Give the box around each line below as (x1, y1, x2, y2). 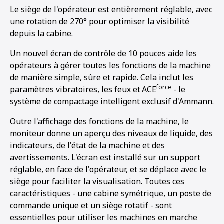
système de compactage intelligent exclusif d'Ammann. (10, 96, 214, 107)
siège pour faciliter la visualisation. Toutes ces (10, 176, 184, 187)
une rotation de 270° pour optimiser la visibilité (10, 16, 189, 27)
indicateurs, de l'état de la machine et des (10, 140, 165, 151)
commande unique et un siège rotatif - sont (10, 200, 172, 211)
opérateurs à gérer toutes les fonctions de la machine (10, 60, 211, 71)
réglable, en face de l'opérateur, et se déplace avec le (10, 164, 206, 175)
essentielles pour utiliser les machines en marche (10, 212, 197, 223)
